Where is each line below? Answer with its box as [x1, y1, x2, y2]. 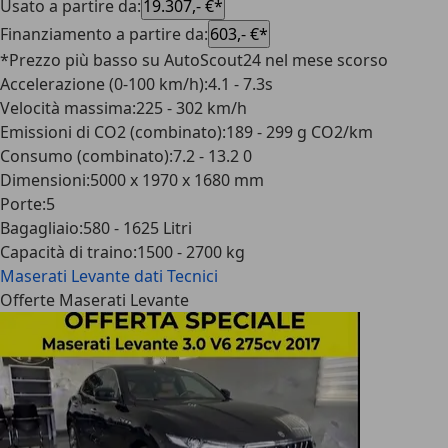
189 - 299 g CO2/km [226, 121, 373, 143]
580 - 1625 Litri [83, 217, 192, 239]
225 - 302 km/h [136, 97, 247, 119]
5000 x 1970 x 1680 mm [90, 169, 264, 191]
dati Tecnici [134, 265, 218, 287]
